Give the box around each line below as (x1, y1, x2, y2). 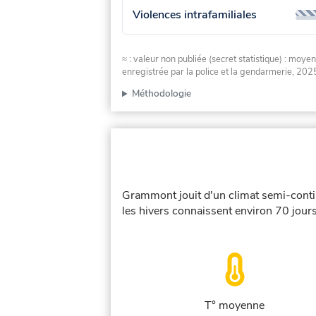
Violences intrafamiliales (133, 6, 257, 23)
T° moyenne (205, 298, 265, 314)
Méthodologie (132, 87, 192, 101)
